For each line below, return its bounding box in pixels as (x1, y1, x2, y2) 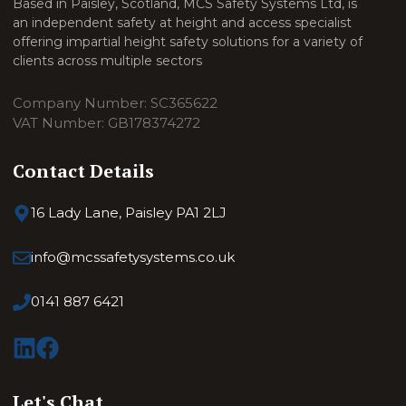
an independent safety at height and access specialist (13, 14, 353, 32)
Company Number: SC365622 (13, 94, 218, 112)
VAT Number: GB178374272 (13, 114, 201, 132)
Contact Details (13, 159, 155, 184)
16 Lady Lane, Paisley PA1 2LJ (30, 204, 227, 222)
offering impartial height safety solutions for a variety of (13, 34, 363, 51)
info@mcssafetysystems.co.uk (30, 248, 235, 266)
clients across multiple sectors (13, 53, 203, 70)
